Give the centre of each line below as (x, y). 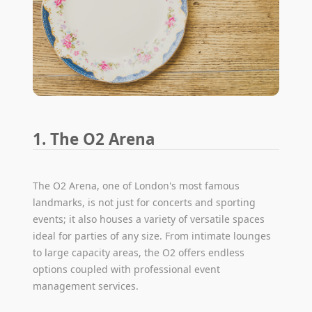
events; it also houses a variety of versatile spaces (149, 219)
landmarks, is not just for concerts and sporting (145, 202)
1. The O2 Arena (94, 139)
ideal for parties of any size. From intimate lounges (152, 235)
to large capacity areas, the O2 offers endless (139, 252)
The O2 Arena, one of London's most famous (136, 185)
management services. (86, 286)
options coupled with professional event (127, 269)
